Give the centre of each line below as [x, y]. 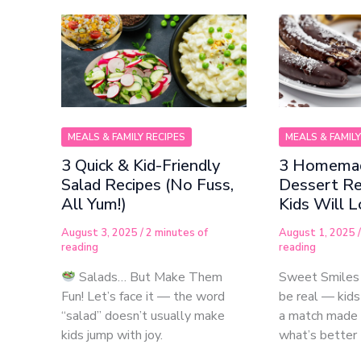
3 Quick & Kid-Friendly [141, 166]
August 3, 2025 [101, 233]
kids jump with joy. [112, 335]
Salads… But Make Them [149, 277]
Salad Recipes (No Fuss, [147, 185]
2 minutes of [177, 233]
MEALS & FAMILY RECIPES [127, 137]
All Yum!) [94, 205]
